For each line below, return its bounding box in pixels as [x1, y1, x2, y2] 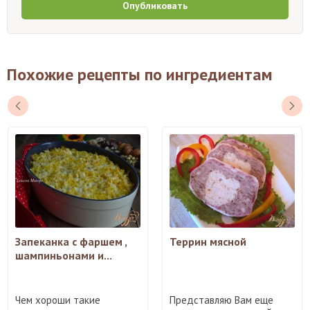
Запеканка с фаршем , [15, 235, 127, 249]
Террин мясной [170, 235, 246, 249]
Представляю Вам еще [170, 293, 273, 307]
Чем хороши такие [15, 293, 100, 307]
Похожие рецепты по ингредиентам [7, 63, 273, 85]
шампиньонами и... [15, 248, 112, 263]
